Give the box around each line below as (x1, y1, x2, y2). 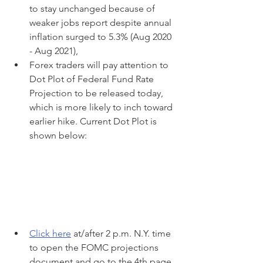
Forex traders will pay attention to (29, 59, 171, 70)
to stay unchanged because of (29, 3, 157, 14)
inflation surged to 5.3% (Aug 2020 (29, 31, 174, 42)
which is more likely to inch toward (29, 102, 175, 113)
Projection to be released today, (29, 87, 166, 99)
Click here (29, 227, 71, 239)
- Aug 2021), (29, 45, 78, 56)
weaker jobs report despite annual (29, 17, 174, 28)
